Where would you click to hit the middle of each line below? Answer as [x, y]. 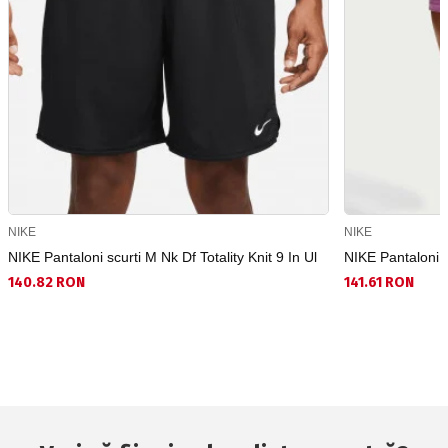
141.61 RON [379, 283]
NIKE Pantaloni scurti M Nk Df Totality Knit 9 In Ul [162, 257]
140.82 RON [46, 283]
